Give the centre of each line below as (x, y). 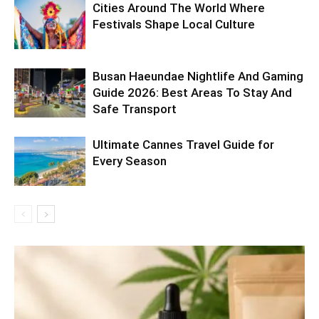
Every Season (130, 161)
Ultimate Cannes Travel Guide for (183, 145)
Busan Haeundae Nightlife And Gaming (198, 77)
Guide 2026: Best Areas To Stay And (192, 93)
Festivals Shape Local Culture (174, 25)
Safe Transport (135, 109)
